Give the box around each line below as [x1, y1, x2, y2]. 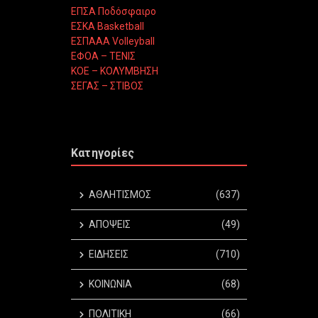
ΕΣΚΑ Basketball [71, 21, 144, 33]
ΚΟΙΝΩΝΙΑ [89, 278, 132, 290]
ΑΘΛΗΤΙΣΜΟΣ [89, 189, 151, 201]
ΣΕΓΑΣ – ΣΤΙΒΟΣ [71, 80, 143, 92]
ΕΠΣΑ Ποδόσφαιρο [71, 6, 156, 18]
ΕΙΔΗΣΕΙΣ [89, 248, 128, 261]
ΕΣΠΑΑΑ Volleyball [71, 35, 155, 48]
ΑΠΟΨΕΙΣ [89, 219, 131, 231]
